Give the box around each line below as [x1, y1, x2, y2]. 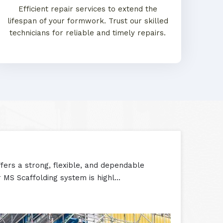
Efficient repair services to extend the [18, 4, 157, 13]
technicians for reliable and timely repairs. [9, 28, 166, 37]
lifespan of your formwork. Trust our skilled [7, 16, 168, 25]
